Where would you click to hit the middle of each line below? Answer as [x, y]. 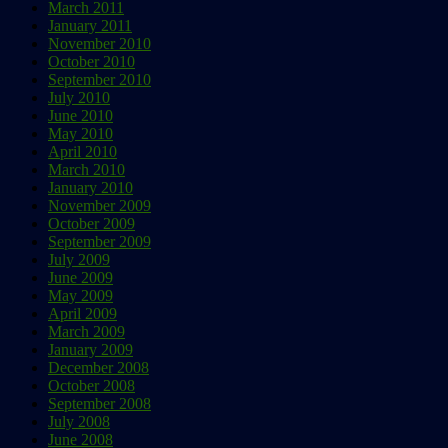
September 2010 [99, 80]
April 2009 [82, 314]
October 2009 [91, 224]
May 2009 [80, 296]
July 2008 [79, 422]
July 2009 [79, 260]
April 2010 [82, 152]
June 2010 [80, 116]
